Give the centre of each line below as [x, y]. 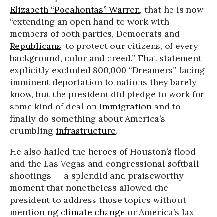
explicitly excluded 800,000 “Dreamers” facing [107, 70]
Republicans [35, 46]
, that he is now [172, 9]
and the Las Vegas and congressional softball [104, 163]
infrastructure [86, 131]
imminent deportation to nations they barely [103, 82]
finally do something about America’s [87, 118]
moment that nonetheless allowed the [89, 188]
